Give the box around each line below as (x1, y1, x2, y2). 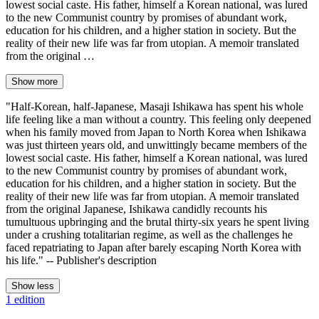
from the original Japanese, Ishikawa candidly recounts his (6, 202, 267, 215)
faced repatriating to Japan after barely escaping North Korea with (6, 241, 301, 253)
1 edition (6, 293, 45, 305)
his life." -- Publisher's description (6, 253, 157, 266)
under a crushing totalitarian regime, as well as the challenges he (6, 228, 293, 241)
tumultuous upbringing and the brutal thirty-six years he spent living (6, 215, 309, 228)
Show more (11, 75, 58, 87)
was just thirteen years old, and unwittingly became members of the (6, 138, 307, 151)
